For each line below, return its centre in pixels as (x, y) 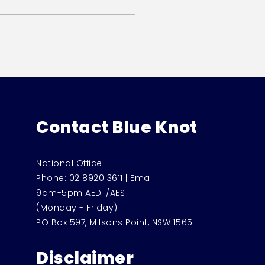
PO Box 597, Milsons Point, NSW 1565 (114, 222)
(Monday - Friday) (77, 207)
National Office (69, 163)
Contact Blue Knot (117, 127)
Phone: (53, 178)
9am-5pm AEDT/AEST (83, 193)
